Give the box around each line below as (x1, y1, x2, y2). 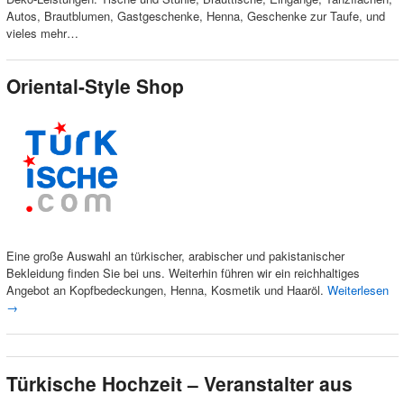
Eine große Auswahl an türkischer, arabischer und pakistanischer (5, 247, 344, 265)
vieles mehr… (5, 24, 78, 42)
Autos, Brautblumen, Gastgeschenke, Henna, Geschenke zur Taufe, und (5, 7, 385, 25)
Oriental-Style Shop (5, 71, 184, 99)
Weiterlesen (326, 281, 389, 299)
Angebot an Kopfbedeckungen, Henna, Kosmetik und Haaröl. (5, 281, 327, 299)
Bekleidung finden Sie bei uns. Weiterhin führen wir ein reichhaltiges (5, 264, 360, 282)
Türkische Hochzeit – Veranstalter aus (5, 370, 353, 398)
